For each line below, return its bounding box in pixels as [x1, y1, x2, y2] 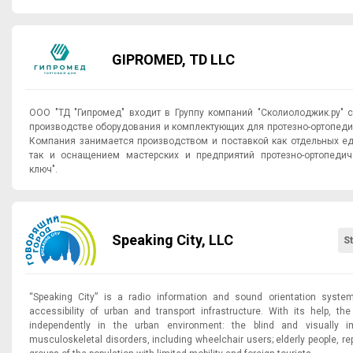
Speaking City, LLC [112, 231, 233, 248]
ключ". [29, 163, 58, 175]
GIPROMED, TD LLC [210, 50, 235, 68]
